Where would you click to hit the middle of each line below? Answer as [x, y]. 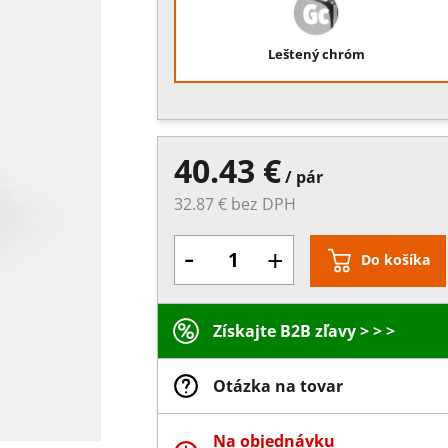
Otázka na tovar [277, 386]
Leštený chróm [316, 54]
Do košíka [395, 260]
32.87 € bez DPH [234, 204]
